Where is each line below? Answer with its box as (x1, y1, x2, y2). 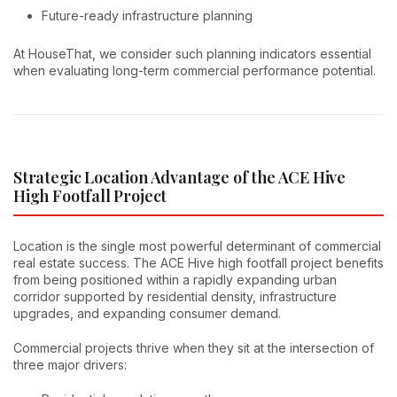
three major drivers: (13, 356, 127, 372)
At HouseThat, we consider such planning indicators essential (13, 46, 371, 62)
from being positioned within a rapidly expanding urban (13, 271, 337, 287)
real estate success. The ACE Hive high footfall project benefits (13, 254, 384, 270)
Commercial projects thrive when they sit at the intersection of (13, 339, 374, 355)
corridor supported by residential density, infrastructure (13, 288, 337, 304)
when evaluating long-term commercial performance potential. (13, 63, 376, 79)
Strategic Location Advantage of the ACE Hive (13, 167, 346, 189)
